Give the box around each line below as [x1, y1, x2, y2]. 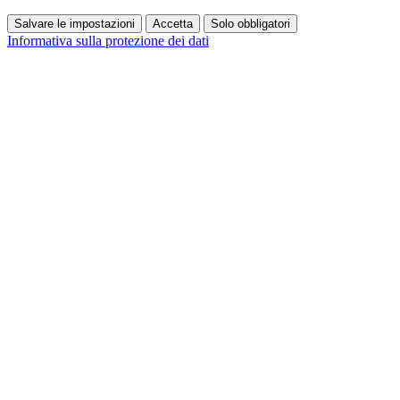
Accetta [153, 16, 193, 30]
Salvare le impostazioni [14, 16, 135, 30]
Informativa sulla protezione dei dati [7, 32, 209, 48]
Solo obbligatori [211, 16, 290, 30]
